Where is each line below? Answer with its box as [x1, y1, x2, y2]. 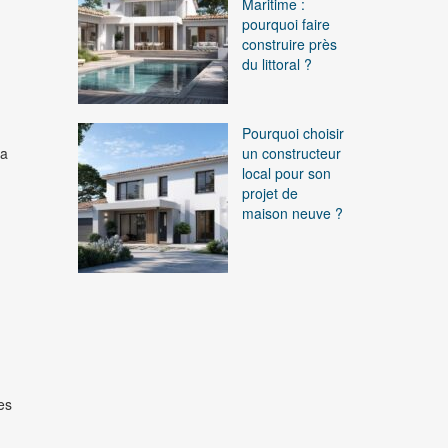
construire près [242, 34, 338, 55]
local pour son [242, 163, 332, 184]
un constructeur [242, 143, 342, 164]
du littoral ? [242, 54, 313, 75]
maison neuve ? [242, 203, 344, 224]
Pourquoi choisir [242, 123, 345, 144]
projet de [242, 183, 299, 204]
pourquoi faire [242, 14, 331, 35]
